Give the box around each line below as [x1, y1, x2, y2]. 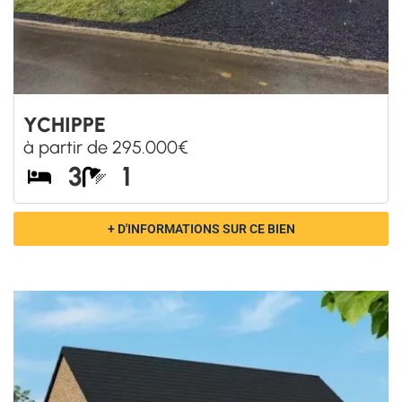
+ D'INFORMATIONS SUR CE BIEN [107, 221, 295, 236]
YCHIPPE [23, 111, 106, 137]
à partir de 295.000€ [23, 135, 188, 158]
